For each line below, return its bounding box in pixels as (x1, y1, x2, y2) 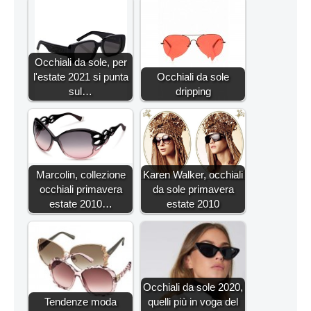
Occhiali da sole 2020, (143, 281, 243, 294)
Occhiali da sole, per (34, 56, 127, 69)
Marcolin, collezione (35, 169, 126, 181)
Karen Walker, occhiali (143, 169, 243, 181)
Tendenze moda (44, 296, 117, 308)
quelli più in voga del (148, 296, 238, 308)
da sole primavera (152, 183, 234, 196)
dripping (175, 85, 211, 98)
